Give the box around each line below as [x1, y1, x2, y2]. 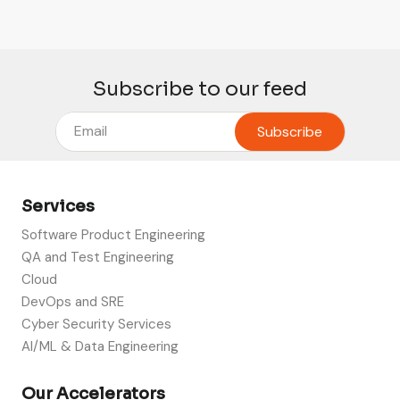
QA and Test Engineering [21, 248, 174, 267]
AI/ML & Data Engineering [21, 337, 179, 356]
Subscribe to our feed [93, 76, 307, 101]
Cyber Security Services [21, 315, 171, 334]
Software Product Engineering [21, 226, 205, 245]
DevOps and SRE [21, 293, 124, 312]
